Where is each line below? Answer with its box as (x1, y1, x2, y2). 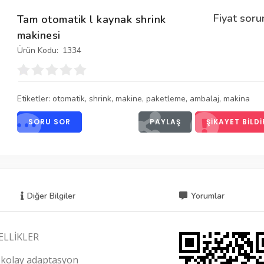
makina (223, 93, 250, 104)
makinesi (16, 28, 61, 42)
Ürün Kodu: (16, 45, 58, 56)
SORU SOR (28, 117, 71, 127)
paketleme (146, 93, 186, 104)
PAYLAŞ (150, 117, 181, 127)
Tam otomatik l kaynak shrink (16, 12, 166, 27)
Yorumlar (191, 190, 225, 202)
